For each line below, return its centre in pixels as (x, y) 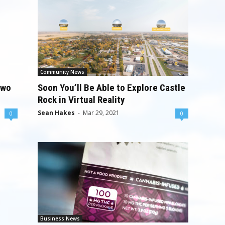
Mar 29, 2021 (101, 113)
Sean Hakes (56, 113)
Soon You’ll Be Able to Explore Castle (111, 88)
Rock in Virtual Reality (81, 100)
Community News (62, 72)
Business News (60, 218)
